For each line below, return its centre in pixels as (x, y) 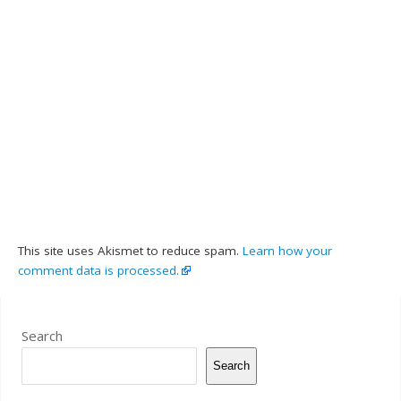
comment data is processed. (99, 270)
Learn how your (288, 250)
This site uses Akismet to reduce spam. (131, 250)
